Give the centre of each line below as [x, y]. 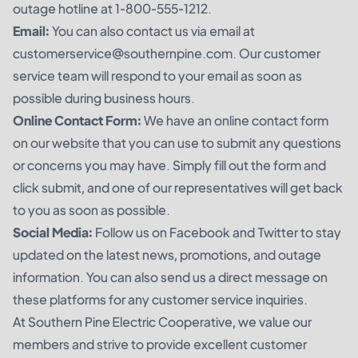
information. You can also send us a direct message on [170, 276]
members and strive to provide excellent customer [160, 344]
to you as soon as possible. [91, 209]
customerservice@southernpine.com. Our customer [167, 53]
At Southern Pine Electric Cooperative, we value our [162, 321]
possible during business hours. [104, 97]
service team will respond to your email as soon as [157, 75]
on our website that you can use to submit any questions [177, 142]
